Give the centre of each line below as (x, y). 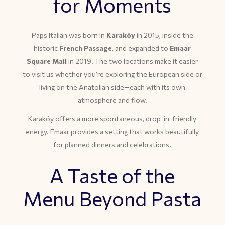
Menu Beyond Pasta (113, 198)
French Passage (86, 48)
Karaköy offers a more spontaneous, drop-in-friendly (113, 118)
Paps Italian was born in (69, 35)
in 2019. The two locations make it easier (133, 61)
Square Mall (47, 61)
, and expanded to (141, 48)
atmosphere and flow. (112, 100)
